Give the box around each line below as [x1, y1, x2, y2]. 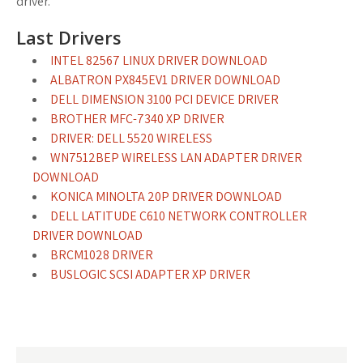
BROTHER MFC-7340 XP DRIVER [50, 110, 224, 127]
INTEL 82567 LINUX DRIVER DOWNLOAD [50, 52, 267, 69]
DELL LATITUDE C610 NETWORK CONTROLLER [50, 207, 307, 224]
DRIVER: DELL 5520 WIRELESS [50, 130, 212, 147]
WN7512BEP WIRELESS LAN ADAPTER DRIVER [50, 149, 302, 166]
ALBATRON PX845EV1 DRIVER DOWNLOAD [50, 71, 280, 88]
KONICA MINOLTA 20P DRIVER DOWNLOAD [50, 188, 282, 205]
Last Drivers [16, 25, 122, 49]
